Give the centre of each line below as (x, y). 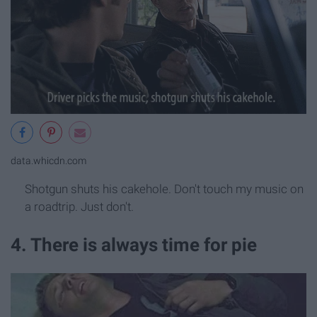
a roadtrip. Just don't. (79, 207)
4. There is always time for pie (134, 244)
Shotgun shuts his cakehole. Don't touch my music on (164, 189)
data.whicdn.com (48, 161)
